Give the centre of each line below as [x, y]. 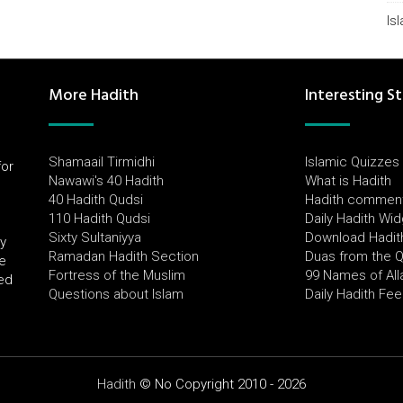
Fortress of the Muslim [117, 275]
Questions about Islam [116, 294]
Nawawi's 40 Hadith [106, 181]
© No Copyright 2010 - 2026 [221, 384]
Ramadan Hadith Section [124, 256]
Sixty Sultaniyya [95, 237]
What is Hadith [348, 181]
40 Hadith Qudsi [96, 200]
